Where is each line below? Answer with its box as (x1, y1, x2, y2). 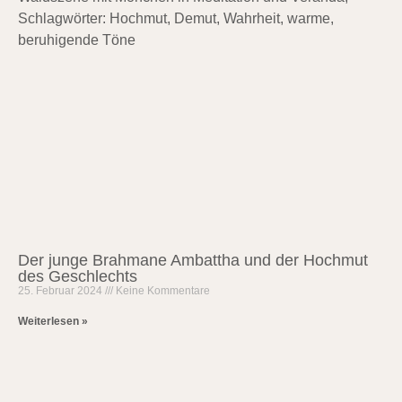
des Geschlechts (18, 267, 137, 286)
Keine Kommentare (113, 284, 210, 298)
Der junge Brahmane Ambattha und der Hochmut (18, 251, 368, 270)
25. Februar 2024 (18, 284, 105, 298)
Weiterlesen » (18, 315, 88, 328)
